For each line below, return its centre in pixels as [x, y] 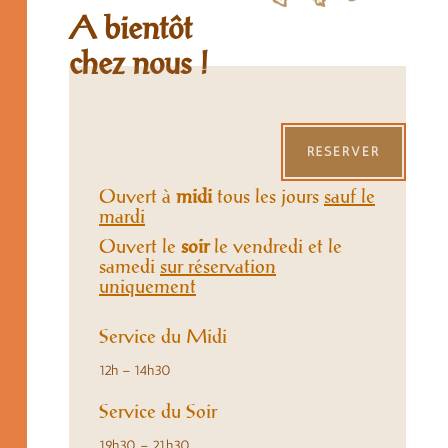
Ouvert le [140, 247]
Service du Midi [163, 337]
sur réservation [218, 267]
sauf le [349, 197]
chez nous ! [139, 65]
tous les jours [268, 197]
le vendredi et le [275, 247]
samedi [129, 267]
